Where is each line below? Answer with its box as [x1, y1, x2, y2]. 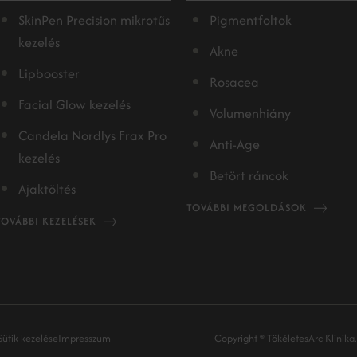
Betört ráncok [210, 166, 288, 185]
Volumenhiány [210, 104, 291, 123]
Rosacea [210, 73, 259, 92]
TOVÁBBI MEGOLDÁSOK [186, 200, 307, 215]
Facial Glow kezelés [18, 95, 131, 114]
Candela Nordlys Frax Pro [18, 126, 167, 145]
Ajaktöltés [18, 179, 76, 198]
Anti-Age [210, 135, 260, 154]
